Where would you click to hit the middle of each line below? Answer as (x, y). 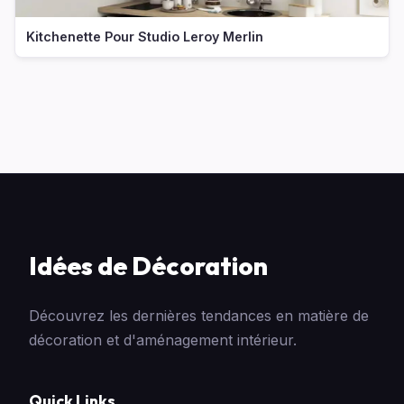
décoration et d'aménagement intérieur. (163, 340)
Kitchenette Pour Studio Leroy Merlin (145, 37)
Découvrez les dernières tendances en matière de (199, 316)
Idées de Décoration (148, 266)
